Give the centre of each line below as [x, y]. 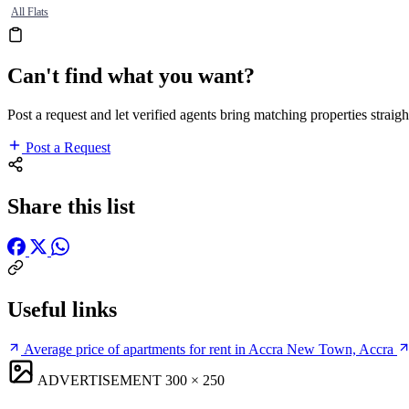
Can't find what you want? [131, 76]
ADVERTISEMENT [100, 380]
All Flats [30, 11]
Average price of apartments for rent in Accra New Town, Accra [209, 349]
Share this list [71, 207]
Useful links [62, 310]
